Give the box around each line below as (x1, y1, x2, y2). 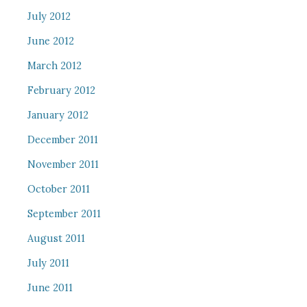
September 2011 (27, 208, 101, 220)
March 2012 (27, 60, 82, 72)
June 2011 (27, 282, 73, 294)
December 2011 (27, 134, 98, 146)
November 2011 (27, 158, 99, 171)
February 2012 (27, 84, 95, 97)
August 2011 (27, 232, 85, 245)
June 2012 (27, 35, 74, 47)
